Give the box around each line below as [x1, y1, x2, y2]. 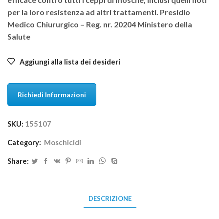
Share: [7, 156, 29, 166]
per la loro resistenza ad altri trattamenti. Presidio [7, 7, 190, 17]
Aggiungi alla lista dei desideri [20, 57, 120, 66]
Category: [7, 138, 43, 147]
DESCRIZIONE [88, 195, 131, 203]
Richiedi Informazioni [18, 90, 86, 99]
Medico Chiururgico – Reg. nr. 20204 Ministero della [7, 19, 192, 29]
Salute [7, 31, 30, 41]
